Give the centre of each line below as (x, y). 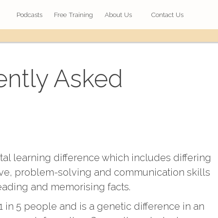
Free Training (73, 15)
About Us (118, 15)
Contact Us (167, 15)
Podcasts (29, 15)
